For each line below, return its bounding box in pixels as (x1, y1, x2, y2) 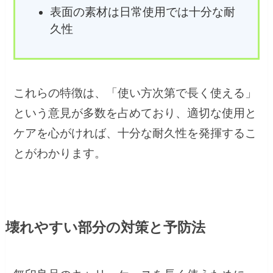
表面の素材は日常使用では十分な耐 (49, 5, 235, 19)
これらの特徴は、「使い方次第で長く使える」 (13, 86, 257, 99)
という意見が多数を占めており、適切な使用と (13, 106, 257, 119)
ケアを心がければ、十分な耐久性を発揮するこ (13, 126, 257, 140)
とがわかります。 (13, 146, 107, 160)
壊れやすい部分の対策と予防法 (5, 220, 205, 236)
